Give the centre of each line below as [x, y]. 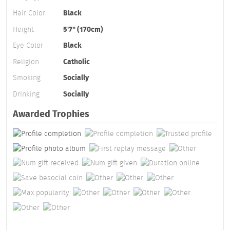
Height [23, 29]
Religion [26, 61]
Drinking [26, 94]
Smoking [27, 78]
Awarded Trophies [51, 114]
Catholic [76, 61]
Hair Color [29, 13]
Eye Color [28, 45]
